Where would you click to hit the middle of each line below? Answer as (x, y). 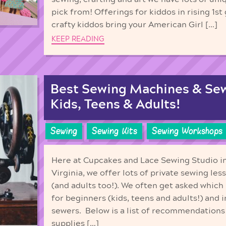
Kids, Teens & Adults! (116, 104)
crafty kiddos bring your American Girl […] (134, 24)
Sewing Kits (115, 131)
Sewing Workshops (187, 131)
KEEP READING (78, 39)
